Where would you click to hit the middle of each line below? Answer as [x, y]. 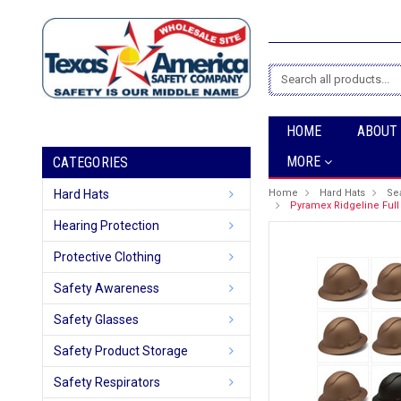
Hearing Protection [107, 226]
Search [292, 76]
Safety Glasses [96, 320]
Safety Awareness [107, 288]
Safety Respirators [107, 382]
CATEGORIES [91, 162]
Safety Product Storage [121, 351]
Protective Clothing [107, 257]
